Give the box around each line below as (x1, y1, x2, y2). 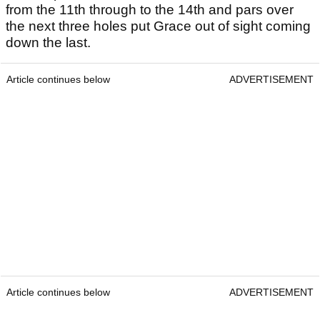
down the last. (6, 35, 91, 51)
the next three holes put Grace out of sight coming (6, 19, 311, 34)
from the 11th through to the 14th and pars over (6, 2, 294, 18)
